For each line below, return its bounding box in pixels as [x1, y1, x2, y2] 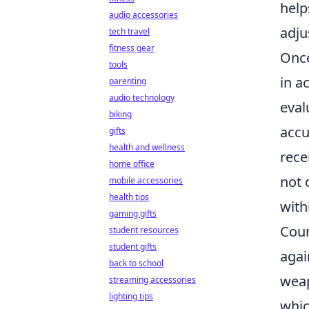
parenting [109, 75, 146, 87]
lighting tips [109, 290, 153, 302]
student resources [109, 224, 179, 236]
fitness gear [109, 42, 154, 54]
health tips [109, 191, 149, 203]
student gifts [109, 241, 157, 252]
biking [109, 108, 132, 120]
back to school [109, 257, 163, 269]
